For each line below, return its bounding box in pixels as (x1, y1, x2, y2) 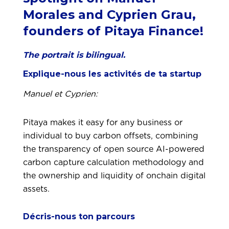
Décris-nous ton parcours (23, 212, 135, 221)
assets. (23, 185, 52, 193)
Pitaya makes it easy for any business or (23, 119, 182, 127)
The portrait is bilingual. (23, 50, 125, 60)
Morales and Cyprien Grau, (23, 7, 196, 22)
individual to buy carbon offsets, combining (23, 132, 198, 140)
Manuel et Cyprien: (23, 90, 98, 98)
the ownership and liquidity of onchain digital (23, 172, 205, 180)
